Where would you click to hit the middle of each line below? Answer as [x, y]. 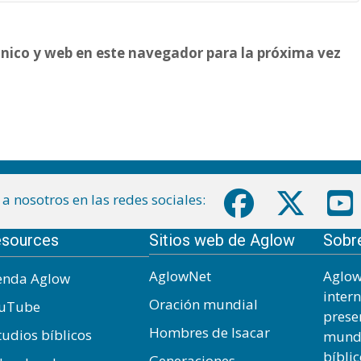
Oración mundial [203, 304]
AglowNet [180, 276]
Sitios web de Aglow [222, 240]
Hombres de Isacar [209, 332]
